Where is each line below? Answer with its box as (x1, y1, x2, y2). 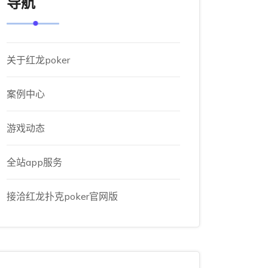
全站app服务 (7, 156, 62, 168)
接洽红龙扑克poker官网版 (7, 190, 118, 202)
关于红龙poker (7, 54, 70, 66)
